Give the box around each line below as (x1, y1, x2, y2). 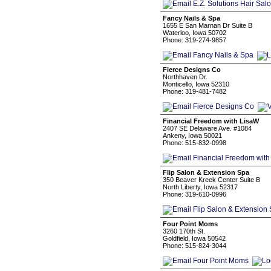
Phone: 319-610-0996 (163, 191, 226, 198)
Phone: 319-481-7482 (163, 88, 226, 95)
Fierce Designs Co (163, 66, 221, 73)
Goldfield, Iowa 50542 (163, 235, 226, 242)
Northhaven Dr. (163, 73, 207, 80)
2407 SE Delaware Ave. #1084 (163, 125, 252, 132)
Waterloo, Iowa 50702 (163, 29, 226, 36)
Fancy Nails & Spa (163, 15, 220, 22)
